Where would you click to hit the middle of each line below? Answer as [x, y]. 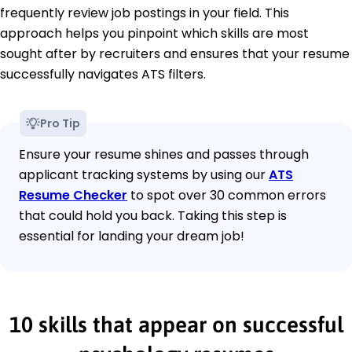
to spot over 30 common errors [227, 195]
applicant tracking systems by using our [144, 174]
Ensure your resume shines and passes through [164, 154]
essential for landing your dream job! [132, 236]
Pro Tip [60, 123]
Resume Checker [73, 195]
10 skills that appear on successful [176, 324]
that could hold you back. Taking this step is [153, 215]
